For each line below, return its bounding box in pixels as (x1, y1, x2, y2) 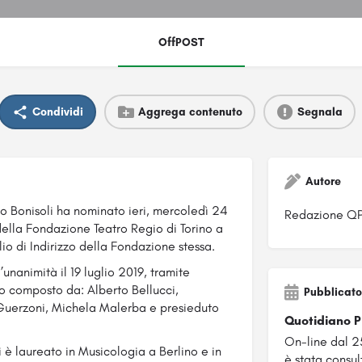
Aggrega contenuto (137, 104, 242, 119)
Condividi (32, 104, 83, 119)
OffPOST (158, 36, 204, 50)
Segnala (297, 104, 343, 119)
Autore (305, 175, 341, 189)
